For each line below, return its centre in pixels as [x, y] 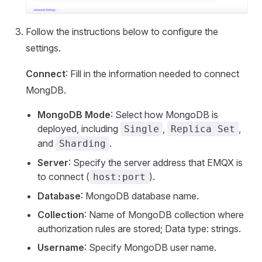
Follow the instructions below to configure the [122, 32]
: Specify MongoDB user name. [150, 248]
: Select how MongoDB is [164, 115]
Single [142, 129]
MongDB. [46, 90]
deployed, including [79, 129]
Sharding [82, 144]
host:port [119, 177]
